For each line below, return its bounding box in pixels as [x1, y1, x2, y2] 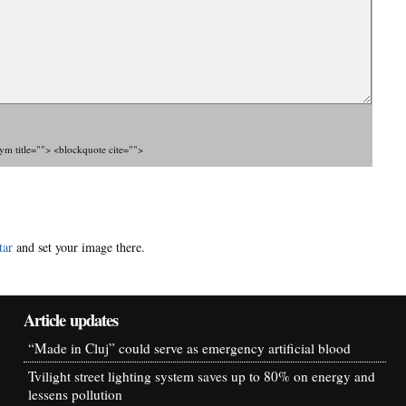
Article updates [24, 307, 119, 333]
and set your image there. [13, 238, 145, 256]
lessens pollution [28, 385, 122, 404]
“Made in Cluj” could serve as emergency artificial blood [28, 339, 351, 358]
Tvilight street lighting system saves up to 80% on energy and [28, 367, 375, 386]
